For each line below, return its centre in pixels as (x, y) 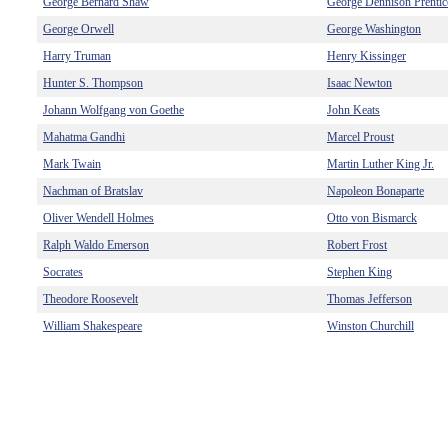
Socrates (63, 272)
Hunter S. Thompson (93, 83)
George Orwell (78, 29)
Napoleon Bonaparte (375, 191)
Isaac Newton (359, 83)
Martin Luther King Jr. (380, 164)
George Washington (374, 29)
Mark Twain (72, 164)
